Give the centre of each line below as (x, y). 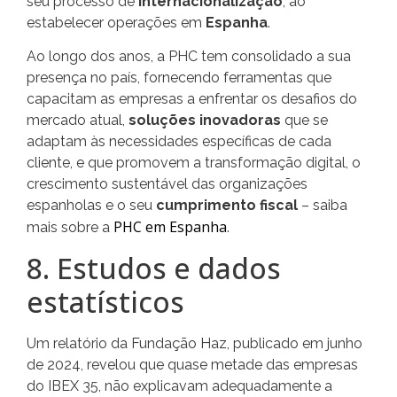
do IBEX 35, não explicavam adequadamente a (179, 385)
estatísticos (105, 301)
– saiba (323, 206)
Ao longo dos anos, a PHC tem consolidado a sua (189, 57)
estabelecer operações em (116, 23)
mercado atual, (78, 121)
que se (304, 121)
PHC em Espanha (170, 227)
